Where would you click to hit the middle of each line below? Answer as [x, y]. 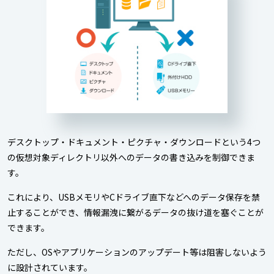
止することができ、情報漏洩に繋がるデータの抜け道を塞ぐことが [135, 213]
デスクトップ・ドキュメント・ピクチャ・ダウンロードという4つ [134, 142]
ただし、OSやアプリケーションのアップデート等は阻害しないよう [137, 252]
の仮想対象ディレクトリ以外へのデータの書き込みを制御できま [131, 157]
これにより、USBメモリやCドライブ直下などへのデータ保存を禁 [134, 197]
